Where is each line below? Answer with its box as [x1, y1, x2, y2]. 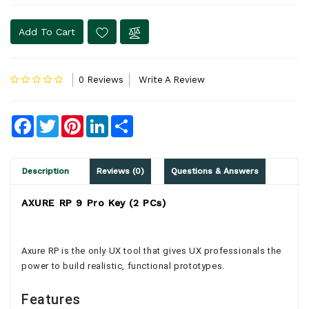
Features [21, 290, 81, 308]
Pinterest [83, 114, 129, 126]
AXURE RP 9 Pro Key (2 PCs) [21, 197, 166, 208]
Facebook [34, 114, 83, 126]
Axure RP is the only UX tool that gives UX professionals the [21, 245, 282, 256]
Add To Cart [19, 26, 75, 37]
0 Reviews [78, 74, 123, 85]
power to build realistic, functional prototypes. [21, 260, 228, 271]
